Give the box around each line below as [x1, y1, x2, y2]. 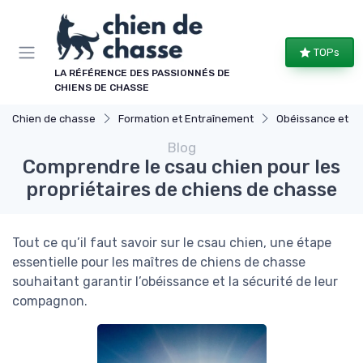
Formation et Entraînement [118, 113, 254, 125]
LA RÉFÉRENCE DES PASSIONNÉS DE [54, 67, 230, 79]
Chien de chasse [12, 113, 96, 125]
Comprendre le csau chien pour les [23, 156, 340, 178]
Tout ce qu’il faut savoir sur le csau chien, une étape [12, 235, 331, 250]
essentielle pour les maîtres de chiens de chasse [12, 254, 305, 270]
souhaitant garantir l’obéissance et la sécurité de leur [12, 274, 338, 289]
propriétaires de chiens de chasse [26, 178, 337, 201]
